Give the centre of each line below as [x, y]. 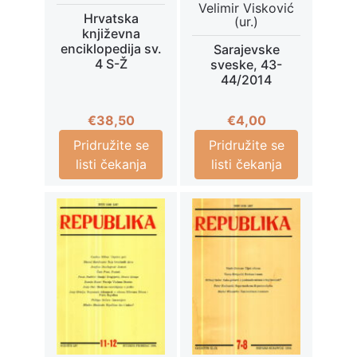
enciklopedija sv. [111, 49]
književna [111, 34]
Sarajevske [246, 50]
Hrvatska [111, 19]
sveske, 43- [246, 65]
